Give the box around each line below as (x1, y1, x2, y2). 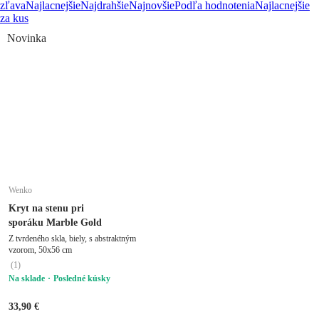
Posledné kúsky (53, 273, 110, 283)
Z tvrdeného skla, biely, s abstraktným (9, 233, 136, 244)
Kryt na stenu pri (9, 202, 84, 214)
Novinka (7, 31, 46, 44)
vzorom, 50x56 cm (9, 244, 72, 255)
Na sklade (9, 273, 45, 283)
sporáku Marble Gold (9, 216, 102, 228)
